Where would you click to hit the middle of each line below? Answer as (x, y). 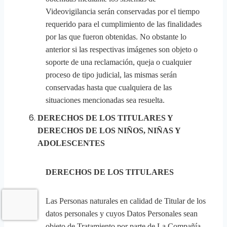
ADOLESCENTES (71, 143)
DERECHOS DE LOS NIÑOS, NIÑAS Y (109, 130)
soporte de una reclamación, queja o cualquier (119, 62)
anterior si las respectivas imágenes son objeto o (122, 49)
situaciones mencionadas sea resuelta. (105, 100)
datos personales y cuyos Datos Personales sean (122, 214)
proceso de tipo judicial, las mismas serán (111, 75)
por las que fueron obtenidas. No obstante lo (116, 37)
